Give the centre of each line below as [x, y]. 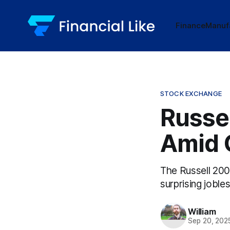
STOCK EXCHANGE [191, 93]
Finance [190, 25]
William [202, 211]
